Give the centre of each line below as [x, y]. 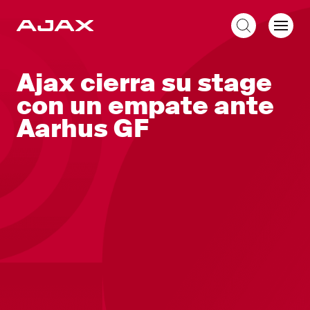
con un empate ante [145, 106]
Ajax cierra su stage [144, 83]
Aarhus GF [83, 129]
